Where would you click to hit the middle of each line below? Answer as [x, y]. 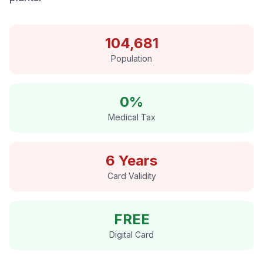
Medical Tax [131, 117]
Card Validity [131, 176]
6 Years [131, 161]
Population [131, 58]
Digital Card [131, 235]
